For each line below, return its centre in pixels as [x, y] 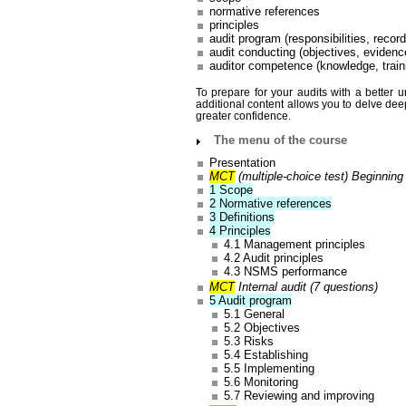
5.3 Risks [248, 342]
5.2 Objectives [261, 328]
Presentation [243, 162]
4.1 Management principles [294, 244]
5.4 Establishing [266, 355]
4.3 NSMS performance [285, 271]
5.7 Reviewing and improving [299, 396]
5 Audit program [251, 301]
